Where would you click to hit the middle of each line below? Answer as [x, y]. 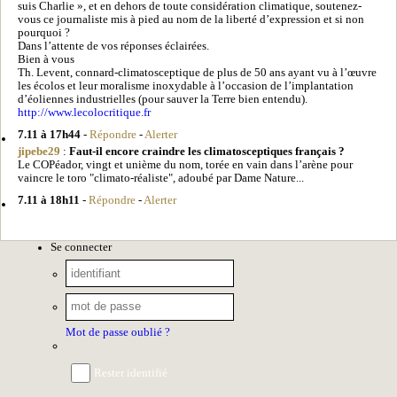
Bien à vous [46, 59]
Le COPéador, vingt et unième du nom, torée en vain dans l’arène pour [185, 164]
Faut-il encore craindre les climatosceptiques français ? [207, 151]
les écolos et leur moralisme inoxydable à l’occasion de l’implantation [186, 86]
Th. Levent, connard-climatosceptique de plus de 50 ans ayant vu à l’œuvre [197, 72]
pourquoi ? [44, 32]
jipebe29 [39, 151]
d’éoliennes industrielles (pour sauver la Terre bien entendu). [163, 99]
